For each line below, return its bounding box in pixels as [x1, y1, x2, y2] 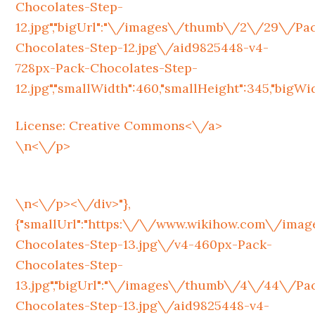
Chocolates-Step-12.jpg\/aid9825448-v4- [15, 39, 269, 56]
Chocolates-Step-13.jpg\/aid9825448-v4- [15, 297, 270, 314]
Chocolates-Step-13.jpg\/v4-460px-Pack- [15, 236, 273, 252]
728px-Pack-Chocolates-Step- [15, 60, 198, 76]
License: [15, 117, 70, 134]
